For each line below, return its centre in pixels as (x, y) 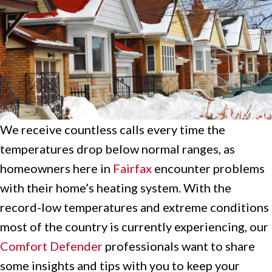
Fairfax (132, 168)
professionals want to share (179, 246)
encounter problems (208, 168)
